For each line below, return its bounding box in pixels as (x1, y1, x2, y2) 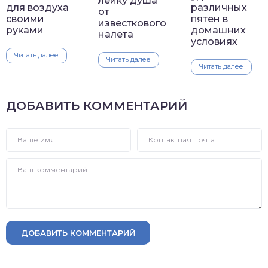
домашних (190, 25, 246, 36)
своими (6, 13, 44, 25)
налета (98, 28, 134, 40)
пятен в (190, 13, 228, 25)
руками (6, 25, 44, 36)
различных (190, 2, 247, 14)
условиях (190, 36, 237, 48)
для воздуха (6, 2, 69, 14)
